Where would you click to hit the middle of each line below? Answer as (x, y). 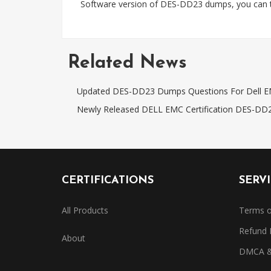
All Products (85, 210)
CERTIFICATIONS (108, 181)
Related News (127, 63)
